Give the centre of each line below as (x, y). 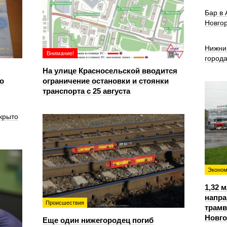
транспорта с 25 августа (86, 91)
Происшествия (65, 203)
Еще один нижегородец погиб (98, 220)
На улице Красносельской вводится (110, 71)
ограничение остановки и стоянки (106, 81)
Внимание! (60, 53)
